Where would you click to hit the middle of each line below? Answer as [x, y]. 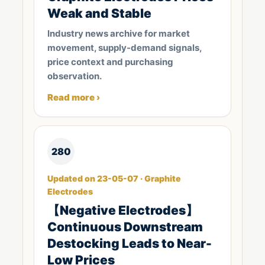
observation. [75, 76]
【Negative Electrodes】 [123, 210]
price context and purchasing [110, 62]
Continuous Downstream [125, 227]
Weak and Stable [99, 13]
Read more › [74, 97]
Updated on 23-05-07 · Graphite [114, 178]
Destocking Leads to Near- [130, 243]
